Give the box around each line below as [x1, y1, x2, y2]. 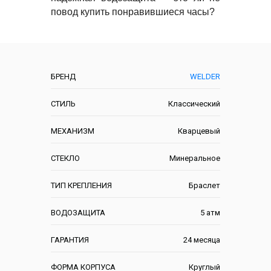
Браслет [189, 180, 220, 190]
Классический [168, 99, 220, 108]
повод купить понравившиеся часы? [51, 6, 215, 17]
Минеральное [169, 153, 220, 163]
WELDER [190, 71, 220, 81]
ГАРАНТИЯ [51, 235, 89, 244]
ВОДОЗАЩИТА [51, 207, 105, 217]
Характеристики [8, 42, 83, 54]
